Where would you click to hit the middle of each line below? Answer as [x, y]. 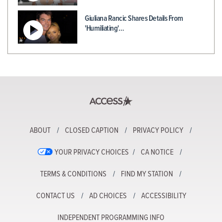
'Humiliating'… [104, 28]
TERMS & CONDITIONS [73, 174]
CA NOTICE [157, 153]
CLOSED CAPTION [91, 131]
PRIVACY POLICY [158, 131]
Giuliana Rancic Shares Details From [134, 18]
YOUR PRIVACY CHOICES [92, 153]
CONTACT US [55, 196]
